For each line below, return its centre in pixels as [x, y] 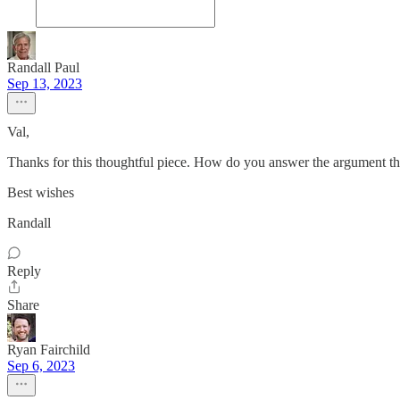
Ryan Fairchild [49, 350]
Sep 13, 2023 [45, 83]
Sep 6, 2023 [41, 366]
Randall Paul [43, 67]
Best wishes [41, 192]
